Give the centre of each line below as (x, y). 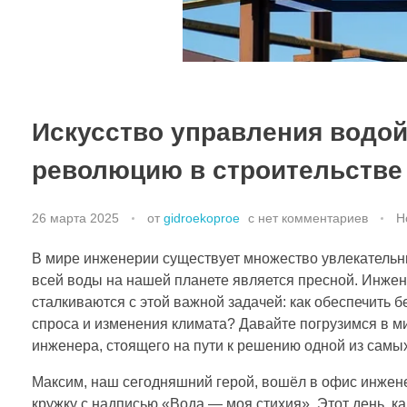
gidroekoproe (202, 218)
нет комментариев (313, 218)
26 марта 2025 (75, 218)
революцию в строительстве (217, 170)
